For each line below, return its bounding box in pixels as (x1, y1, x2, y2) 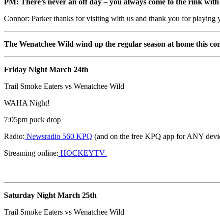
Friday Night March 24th (4, 65, 88, 74)
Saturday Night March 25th (4, 191, 97, 199)
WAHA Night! (4, 98, 50, 107)
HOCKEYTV (60, 148, 107, 157)
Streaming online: (4, 148, 58, 157)
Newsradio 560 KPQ (27, 132, 92, 140)
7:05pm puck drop (4, 115, 61, 124)
